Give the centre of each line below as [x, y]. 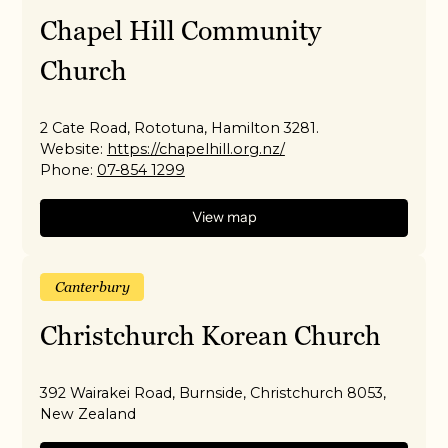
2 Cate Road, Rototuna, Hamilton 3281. [180, 127]
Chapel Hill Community [181, 31]
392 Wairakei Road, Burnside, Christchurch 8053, [213, 392]
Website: [72, 148]
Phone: [67, 169]
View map [224, 217]
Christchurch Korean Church [211, 335]
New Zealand [88, 413]
